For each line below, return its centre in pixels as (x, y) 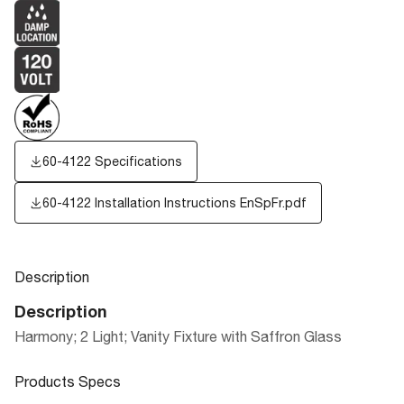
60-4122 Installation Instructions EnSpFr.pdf (174, 202)
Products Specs (68, 381)
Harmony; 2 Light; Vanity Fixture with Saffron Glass (178, 336)
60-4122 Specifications (112, 161)
